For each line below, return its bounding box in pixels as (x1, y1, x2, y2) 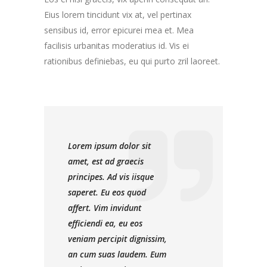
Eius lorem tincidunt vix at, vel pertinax (44, 9, 191, 21)
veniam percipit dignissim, (68, 233, 167, 245)
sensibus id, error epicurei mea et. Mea (44, 24, 194, 36)
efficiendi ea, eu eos (68, 218, 142, 229)
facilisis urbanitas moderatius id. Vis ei (44, 40, 189, 52)
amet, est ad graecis (68, 156, 144, 167)
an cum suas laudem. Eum (68, 249, 166, 260)
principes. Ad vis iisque (68, 171, 154, 183)
